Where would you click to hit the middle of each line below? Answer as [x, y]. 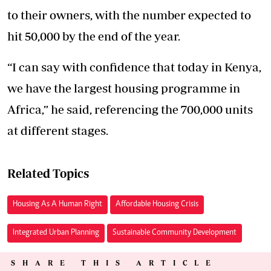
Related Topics [48, 173]
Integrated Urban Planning [56, 233]
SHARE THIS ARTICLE [114, 263]
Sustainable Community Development [175, 233]
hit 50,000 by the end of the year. [94, 36]
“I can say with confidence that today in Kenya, [134, 67]
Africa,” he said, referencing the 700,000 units [130, 109]
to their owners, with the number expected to [129, 15]
